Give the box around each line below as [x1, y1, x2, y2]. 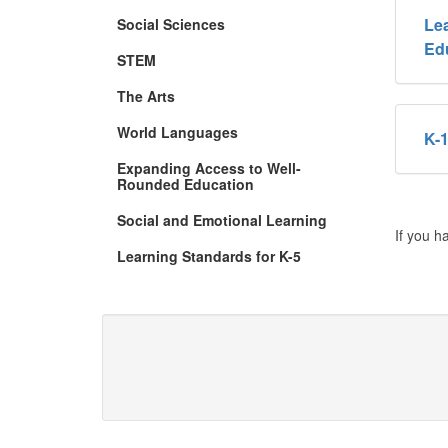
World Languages [117, 121, 238, 142]
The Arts [117, 85, 175, 106]
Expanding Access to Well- [117, 157, 301, 178]
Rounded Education [117, 173, 254, 194]
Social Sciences [117, 13, 225, 34]
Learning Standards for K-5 [117, 245, 301, 266]
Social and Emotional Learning [117, 209, 327, 230]
